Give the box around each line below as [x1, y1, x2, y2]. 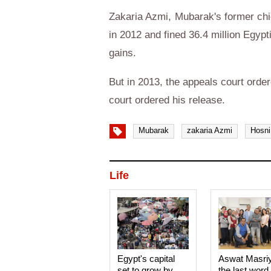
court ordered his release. [109, 94, 225, 106]
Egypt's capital [117, 253, 175, 264]
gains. [109, 47, 136, 59]
